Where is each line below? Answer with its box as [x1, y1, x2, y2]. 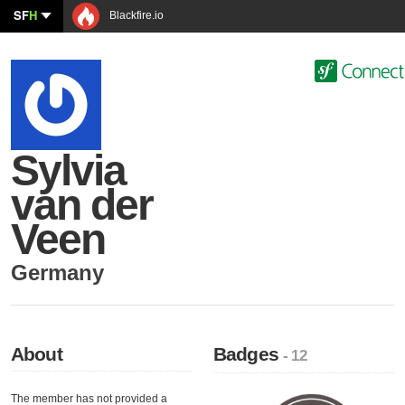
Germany [11, 260, 104, 285]
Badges [213, 344, 284, 364]
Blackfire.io [107, 9, 164, 22]
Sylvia [11, 146, 127, 194]
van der [11, 181, 154, 229]
